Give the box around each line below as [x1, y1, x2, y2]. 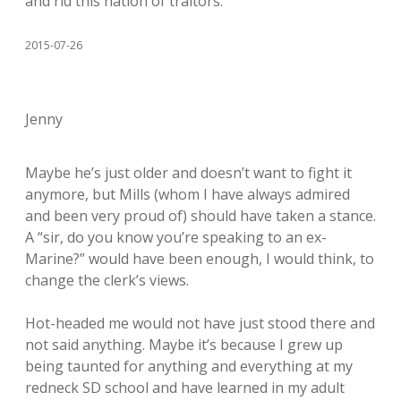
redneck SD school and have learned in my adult [25, 378, 345, 397]
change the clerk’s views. [25, 270, 189, 290]
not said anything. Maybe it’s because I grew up [25, 335, 343, 354]
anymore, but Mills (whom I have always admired [25, 184, 350, 204]
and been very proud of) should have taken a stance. [25, 206, 376, 226]
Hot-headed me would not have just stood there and [25, 313, 375, 333]
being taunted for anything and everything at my [25, 356, 353, 376]
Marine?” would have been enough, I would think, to [25, 249, 374, 269]
